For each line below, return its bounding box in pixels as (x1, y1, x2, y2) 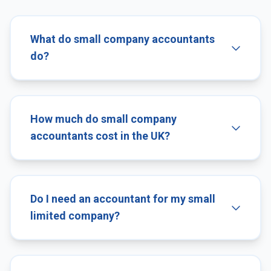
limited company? (30, 209, 120, 222)
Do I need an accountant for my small (30, 192, 215, 205)
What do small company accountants (30, 32, 215, 45)
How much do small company (30, 112, 177, 125)
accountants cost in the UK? (30, 129, 170, 142)
